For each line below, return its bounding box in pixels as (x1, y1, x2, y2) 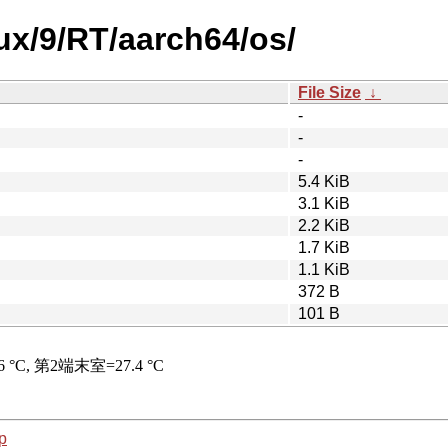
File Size (298, 83, 361, 101)
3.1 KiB (298, 194, 350, 212)
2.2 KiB (298, 216, 350, 234)
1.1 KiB (298, 260, 350, 278)
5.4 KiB (298, 172, 350, 190)
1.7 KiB (298, 238, 350, 256)
